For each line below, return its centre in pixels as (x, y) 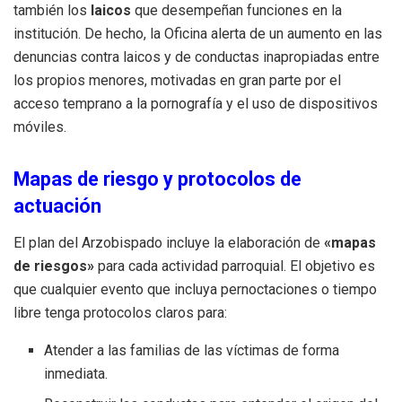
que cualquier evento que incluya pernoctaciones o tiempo (195, 290)
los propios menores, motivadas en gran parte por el (177, 80)
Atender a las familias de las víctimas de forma (192, 351)
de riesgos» (54, 267)
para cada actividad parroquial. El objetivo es (235, 267)
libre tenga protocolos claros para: (120, 313)
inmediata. (76, 374)
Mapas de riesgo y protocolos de (157, 179)
